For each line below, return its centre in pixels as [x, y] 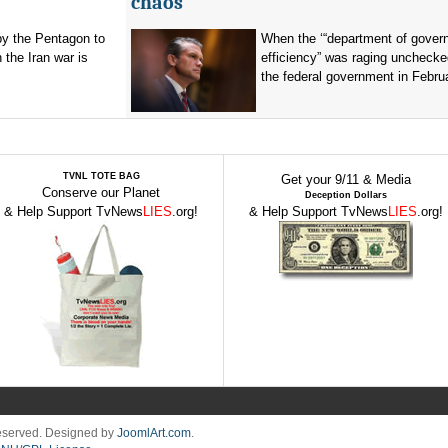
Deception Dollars [346, 195]
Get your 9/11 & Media [346, 179]
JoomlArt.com [154, 433]
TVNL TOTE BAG [101, 176]
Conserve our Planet [101, 192]
